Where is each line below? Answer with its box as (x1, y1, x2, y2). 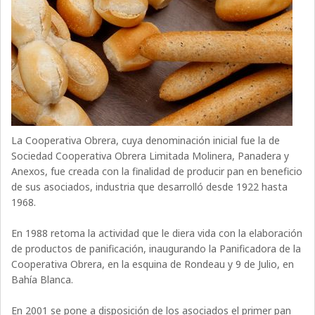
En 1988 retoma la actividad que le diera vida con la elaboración (11, 226, 303, 240)
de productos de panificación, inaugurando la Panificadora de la (11, 241, 302, 255)
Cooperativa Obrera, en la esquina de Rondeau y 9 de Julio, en (11, 257, 295, 271)
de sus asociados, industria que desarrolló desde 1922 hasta (11, 179, 288, 193)
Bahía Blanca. (11, 272, 74, 286)
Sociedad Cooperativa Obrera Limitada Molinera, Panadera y (11, 148, 290, 162)
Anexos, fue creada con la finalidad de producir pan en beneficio (11, 164, 303, 178)
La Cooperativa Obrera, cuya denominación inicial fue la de (11, 133, 281, 147)
